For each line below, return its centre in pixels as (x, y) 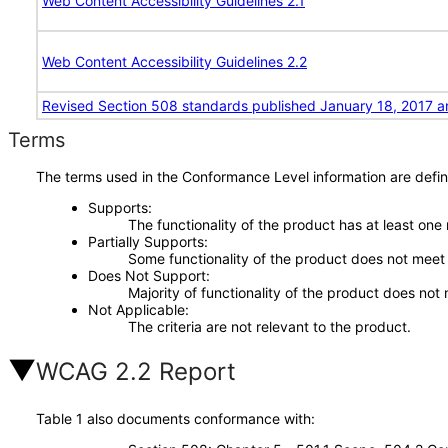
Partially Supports (145, 241)
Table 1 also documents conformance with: (175, 418)
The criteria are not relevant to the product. (269, 326)
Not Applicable (136, 309)
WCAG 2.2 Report (136, 371)
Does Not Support (146, 275)
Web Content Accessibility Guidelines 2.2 (174, 61)
